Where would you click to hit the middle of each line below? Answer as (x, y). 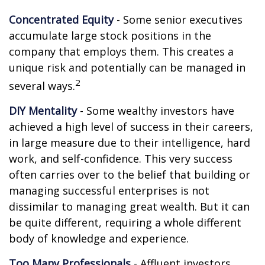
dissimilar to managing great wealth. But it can (129, 206)
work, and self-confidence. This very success (121, 159)
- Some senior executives (178, 20)
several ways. (42, 86)
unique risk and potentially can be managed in (127, 67)
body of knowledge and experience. (99, 238)
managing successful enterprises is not (109, 190)
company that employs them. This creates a (121, 51)
